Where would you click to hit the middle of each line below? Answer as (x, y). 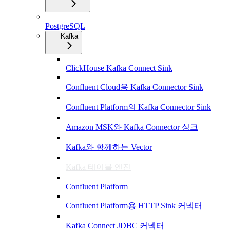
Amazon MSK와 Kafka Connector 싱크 (132, 127)
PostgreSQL (65, 26)
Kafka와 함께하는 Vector (109, 147)
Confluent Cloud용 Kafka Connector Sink (135, 87)
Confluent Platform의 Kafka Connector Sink (138, 107)
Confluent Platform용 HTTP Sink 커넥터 (134, 205)
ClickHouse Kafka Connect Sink (119, 68)
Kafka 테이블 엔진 (98, 167)
